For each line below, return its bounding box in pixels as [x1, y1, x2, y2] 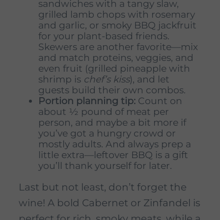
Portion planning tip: [38, 95, 136, 107]
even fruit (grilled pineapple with [38, 63, 190, 75]
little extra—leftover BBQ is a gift [38, 149, 188, 161]
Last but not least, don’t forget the [19, 181, 187, 193]
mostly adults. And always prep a [38, 138, 191, 150]
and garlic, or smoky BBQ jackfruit [38, 20, 196, 31]
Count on [136, 95, 182, 107]
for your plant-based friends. [38, 30, 169, 42]
